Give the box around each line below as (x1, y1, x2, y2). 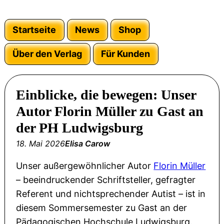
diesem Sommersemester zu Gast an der (16, 202, 187, 213)
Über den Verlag (12, 48, 82, 59)
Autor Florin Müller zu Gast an (16, 103, 204, 119)
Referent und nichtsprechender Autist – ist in (16, 188, 206, 199)
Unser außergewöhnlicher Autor (16, 160, 154, 171)
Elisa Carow (65, 138, 110, 149)
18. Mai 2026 (16, 138, 65, 149)
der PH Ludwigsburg (16, 120, 143, 136)
